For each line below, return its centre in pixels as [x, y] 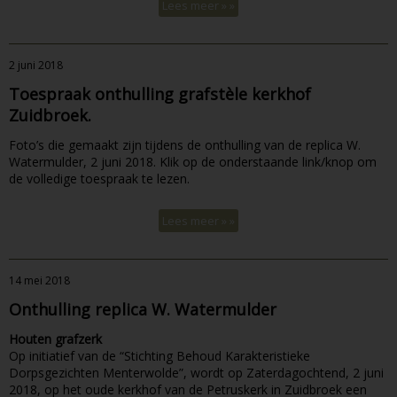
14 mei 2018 [39, 280]
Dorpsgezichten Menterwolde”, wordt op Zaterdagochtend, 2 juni [196, 372]
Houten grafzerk [55, 339]
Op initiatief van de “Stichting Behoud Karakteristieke [160, 355]
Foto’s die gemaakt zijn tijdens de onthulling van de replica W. [185, 144]
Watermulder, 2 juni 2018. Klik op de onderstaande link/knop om [193, 161]
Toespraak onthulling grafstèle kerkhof [160, 93]
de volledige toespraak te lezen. [99, 178]
